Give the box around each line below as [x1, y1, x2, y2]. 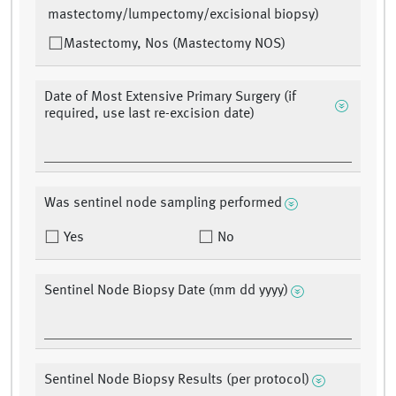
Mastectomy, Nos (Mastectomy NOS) [64, 37, 286, 52]
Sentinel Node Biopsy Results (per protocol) [44, 373, 309, 388]
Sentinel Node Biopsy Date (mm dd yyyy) [44, 284, 288, 299]
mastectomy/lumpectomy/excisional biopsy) [48, 8, 319, 23]
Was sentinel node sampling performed [44, 196, 282, 211]
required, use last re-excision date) [44, 107, 255, 122]
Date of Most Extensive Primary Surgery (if [44, 90, 296, 105]
